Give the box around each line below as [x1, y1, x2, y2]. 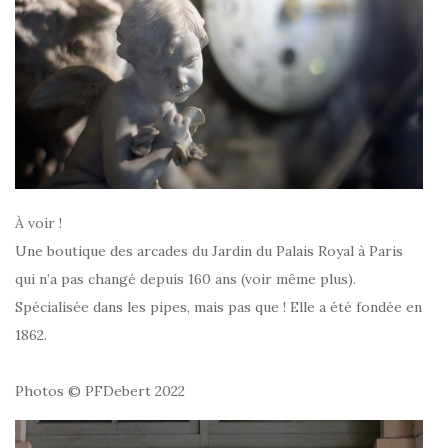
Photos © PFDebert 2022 [15, 381, 185, 400]
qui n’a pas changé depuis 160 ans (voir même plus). [15, 269, 356, 288]
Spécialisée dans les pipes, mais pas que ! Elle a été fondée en [15, 297, 422, 316]
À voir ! [15, 213, 62, 232]
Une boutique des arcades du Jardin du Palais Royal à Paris [15, 241, 403, 260]
